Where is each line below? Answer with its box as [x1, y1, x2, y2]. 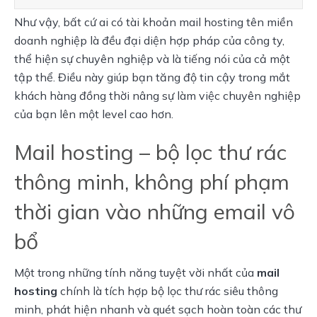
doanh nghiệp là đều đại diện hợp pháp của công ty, [14, 33, 284, 47]
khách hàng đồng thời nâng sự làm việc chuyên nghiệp [14, 88, 301, 103]
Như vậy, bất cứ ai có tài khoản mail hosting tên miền [14, 14, 293, 29]
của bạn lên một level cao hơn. [14, 106, 173, 121]
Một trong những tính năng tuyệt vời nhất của [14, 265, 257, 279]
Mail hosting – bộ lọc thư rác [14, 138, 287, 166]
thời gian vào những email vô [14, 197, 295, 225]
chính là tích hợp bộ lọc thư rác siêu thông [57, 283, 278, 298]
